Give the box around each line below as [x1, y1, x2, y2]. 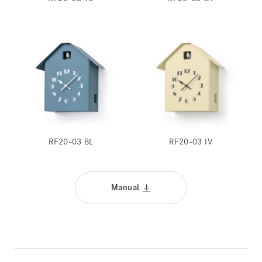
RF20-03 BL [48, 138, 94, 146]
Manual [111, 184, 140, 192]
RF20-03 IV [169, 138, 213, 146]
